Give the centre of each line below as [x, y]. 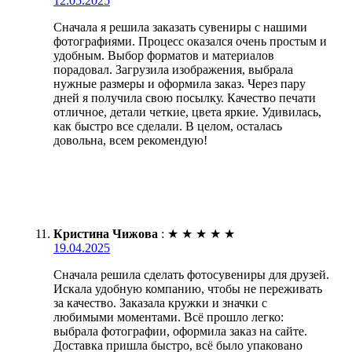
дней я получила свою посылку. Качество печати [185, 97]
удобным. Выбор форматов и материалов [164, 55]
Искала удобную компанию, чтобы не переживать [188, 288]
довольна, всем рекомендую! [130, 140]
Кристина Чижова [106, 233]
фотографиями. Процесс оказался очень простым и [190, 41]
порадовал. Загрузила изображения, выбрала [173, 69]
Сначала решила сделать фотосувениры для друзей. [191, 274]
